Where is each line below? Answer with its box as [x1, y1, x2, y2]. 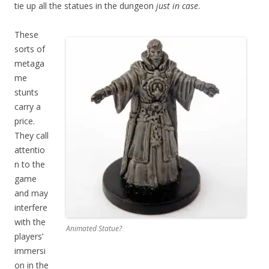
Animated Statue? [66, 223, 122, 234]
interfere [14, 201, 47, 213]
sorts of [14, 43, 45, 55]
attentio [14, 144, 45, 156]
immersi [14, 244, 46, 256]
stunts [14, 86, 38, 98]
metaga [14, 57, 44, 69]
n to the [14, 158, 45, 170]
